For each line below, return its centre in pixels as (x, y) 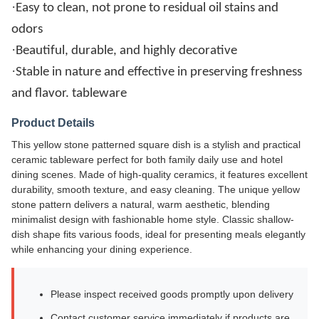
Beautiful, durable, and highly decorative (126, 51)
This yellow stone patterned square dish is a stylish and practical (156, 145)
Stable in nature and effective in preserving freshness (159, 72)
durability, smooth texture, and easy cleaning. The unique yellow (156, 189)
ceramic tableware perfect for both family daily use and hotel (147, 159)
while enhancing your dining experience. (102, 249)
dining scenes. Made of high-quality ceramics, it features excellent (159, 174)
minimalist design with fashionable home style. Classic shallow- (153, 219)
